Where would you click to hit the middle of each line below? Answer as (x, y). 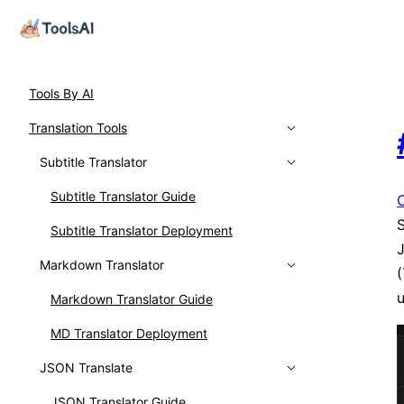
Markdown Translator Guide (132, 299)
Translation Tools (78, 128)
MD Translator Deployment (129, 333)
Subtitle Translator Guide (123, 196)
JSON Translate (86, 367)
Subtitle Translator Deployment (142, 230)
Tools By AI (61, 93)
